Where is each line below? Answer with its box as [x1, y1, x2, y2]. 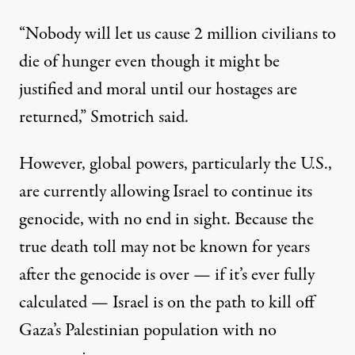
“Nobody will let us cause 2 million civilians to [19, 21, 336, 48]
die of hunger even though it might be [19, 49, 280, 75]
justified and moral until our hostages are [19, 77, 297, 103]
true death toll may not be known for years [19, 235, 310, 261]
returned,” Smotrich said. [19, 105, 189, 131]
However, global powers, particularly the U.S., [19, 151, 332, 177]
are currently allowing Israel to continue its [19, 179, 312, 205]
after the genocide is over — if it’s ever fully [19, 262, 315, 288]
